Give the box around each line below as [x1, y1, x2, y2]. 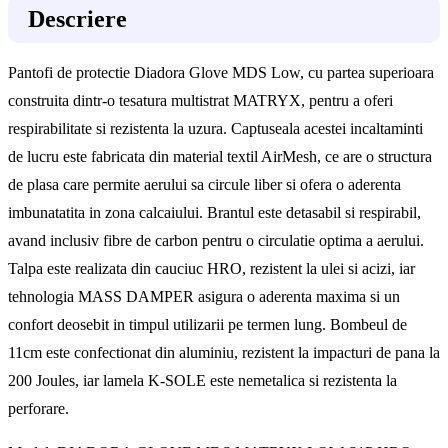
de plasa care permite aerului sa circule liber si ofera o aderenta [8, 175, 401, 193]
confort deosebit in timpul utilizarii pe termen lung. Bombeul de [8, 315, 407, 333]
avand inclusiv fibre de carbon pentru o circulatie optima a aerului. [8, 231, 424, 249]
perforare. [8, 399, 69, 417]
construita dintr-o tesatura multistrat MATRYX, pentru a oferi [8, 91, 393, 109]
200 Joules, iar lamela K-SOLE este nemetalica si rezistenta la [8, 371, 397, 389]
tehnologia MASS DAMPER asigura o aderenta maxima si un [8, 287, 400, 305]
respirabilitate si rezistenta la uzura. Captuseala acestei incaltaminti [8, 119, 423, 137]
